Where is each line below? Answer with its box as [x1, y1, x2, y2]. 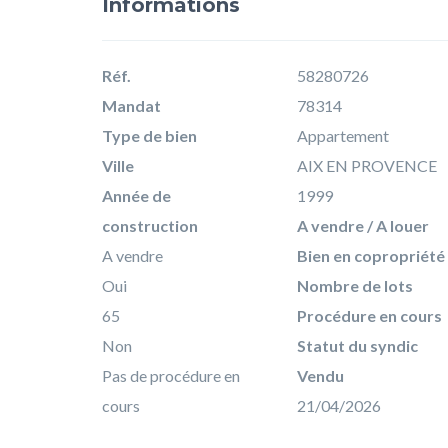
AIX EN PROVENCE [297, 155, 437, 175]
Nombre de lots [297, 275, 413, 295]
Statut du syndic [297, 335, 418, 355]
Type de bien [102, 125, 197, 145]
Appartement [297, 125, 389, 145]
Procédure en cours [297, 305, 442, 325]
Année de [102, 185, 171, 205]
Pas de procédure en [102, 365, 240, 385]
